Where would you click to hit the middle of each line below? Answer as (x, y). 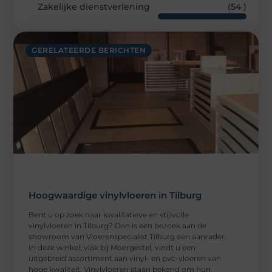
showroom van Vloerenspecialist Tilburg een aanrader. (128, 237)
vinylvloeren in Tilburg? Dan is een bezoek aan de (118, 226)
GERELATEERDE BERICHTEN (89, 50)
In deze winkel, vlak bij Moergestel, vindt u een (112, 248)
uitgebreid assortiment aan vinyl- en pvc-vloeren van (125, 259)
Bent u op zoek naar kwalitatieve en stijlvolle (109, 215)
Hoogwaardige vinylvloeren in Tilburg (115, 195)
